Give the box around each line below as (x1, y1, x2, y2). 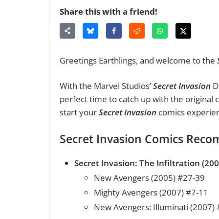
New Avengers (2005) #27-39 (94, 172, 205, 183)
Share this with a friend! (60, 6, 157, 18)
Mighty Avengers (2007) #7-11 (94, 186, 208, 198)
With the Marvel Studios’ (60, 80, 153, 92)
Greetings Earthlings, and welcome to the (60, 54, 217, 66)
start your (60, 107, 99, 118)
